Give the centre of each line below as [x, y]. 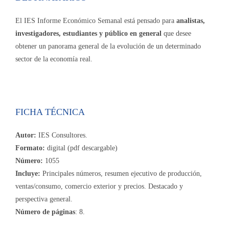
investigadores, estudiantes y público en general [88, 34]
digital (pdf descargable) [81, 148]
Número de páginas [45, 212]
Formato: [30, 148]
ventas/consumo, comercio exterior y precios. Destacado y [99, 187]
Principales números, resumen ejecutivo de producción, [121, 174]
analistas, [191, 21]
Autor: [26, 135]
